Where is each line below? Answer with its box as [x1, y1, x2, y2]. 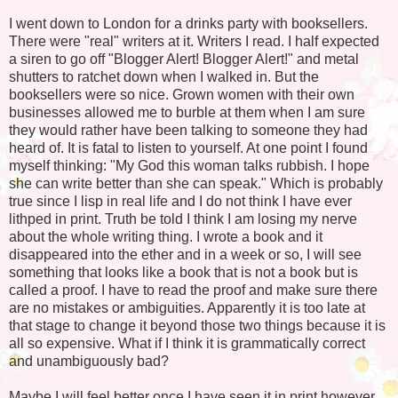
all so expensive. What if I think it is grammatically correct [9, 335, 365, 351]
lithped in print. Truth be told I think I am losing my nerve [9, 211, 357, 227]
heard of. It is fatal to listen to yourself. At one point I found [9, 139, 368, 155]
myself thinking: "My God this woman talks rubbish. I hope [9, 157, 370, 173]
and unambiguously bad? [9, 353, 169, 369]
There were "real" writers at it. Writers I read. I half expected [9, 33, 379, 49]
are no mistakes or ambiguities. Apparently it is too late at [9, 299, 365, 315]
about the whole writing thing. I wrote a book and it [9, 228, 322, 244]
